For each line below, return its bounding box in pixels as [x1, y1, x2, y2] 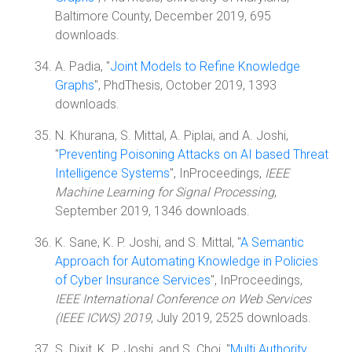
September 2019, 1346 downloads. [55, 203, 250, 218]
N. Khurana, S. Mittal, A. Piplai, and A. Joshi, [55, 128, 288, 143]
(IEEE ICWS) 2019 [55, 310, 151, 325]
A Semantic [240, 235, 304, 250]
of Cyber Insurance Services [55, 273, 211, 288]
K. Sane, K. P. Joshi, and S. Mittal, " [55, 235, 240, 250]
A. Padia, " [55, 59, 110, 74]
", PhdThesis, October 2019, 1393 [94, 78, 277, 93]
